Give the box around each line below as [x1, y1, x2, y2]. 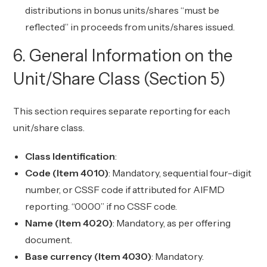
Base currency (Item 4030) [25, 250, 152, 262]
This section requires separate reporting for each [13, 105, 231, 117]
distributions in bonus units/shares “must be [25, 4, 220, 16]
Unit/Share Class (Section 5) [13, 69, 226, 89]
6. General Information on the [13, 45, 233, 66]
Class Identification [25, 150, 116, 162]
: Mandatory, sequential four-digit [108, 167, 252, 179]
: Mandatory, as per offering [113, 217, 231, 229]
